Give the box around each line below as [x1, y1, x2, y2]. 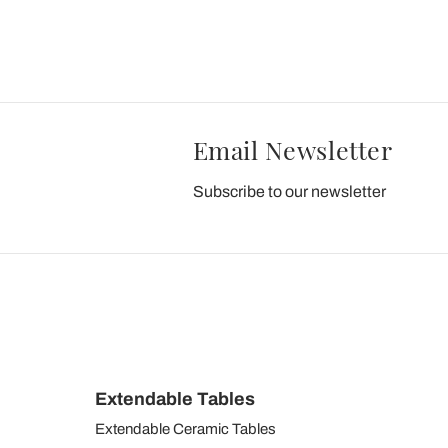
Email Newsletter [192, 132, 393, 166]
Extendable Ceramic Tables [95, 420, 276, 437]
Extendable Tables [95, 388, 255, 409]
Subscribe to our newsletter [192, 182, 386, 200]
